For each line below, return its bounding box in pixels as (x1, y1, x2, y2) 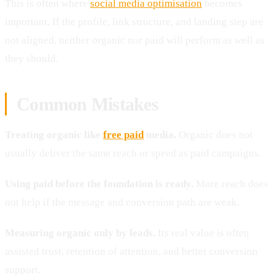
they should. (5, 52, 58, 64)
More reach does (193, 177, 268, 190)
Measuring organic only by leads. (5, 227, 155, 239)
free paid (103, 128, 144, 141)
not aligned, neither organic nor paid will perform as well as (5, 34, 265, 46)
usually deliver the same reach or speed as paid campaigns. (5, 147, 261, 159)
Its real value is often (155, 227, 249, 239)
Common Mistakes (17, 93, 158, 114)
